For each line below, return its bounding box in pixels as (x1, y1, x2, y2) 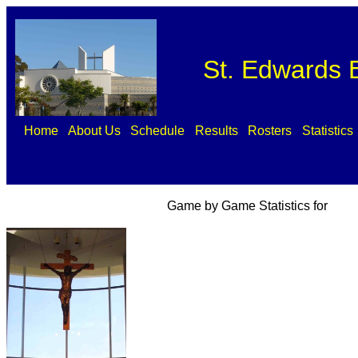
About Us (68, 124, 121, 137)
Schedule (130, 124, 185, 137)
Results (194, 124, 238, 137)
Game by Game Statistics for (161, 199, 328, 213)
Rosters (248, 124, 292, 137)
